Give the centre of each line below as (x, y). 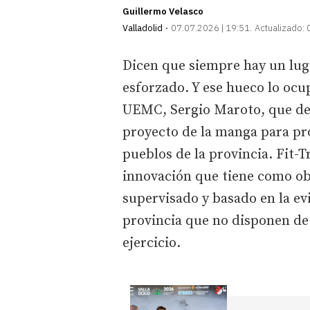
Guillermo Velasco (163, 11)
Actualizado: (280, 28)
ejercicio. (152, 243)
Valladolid (143, 28)
